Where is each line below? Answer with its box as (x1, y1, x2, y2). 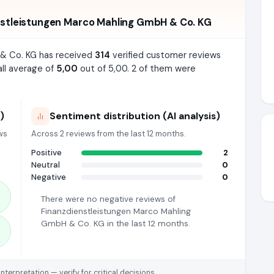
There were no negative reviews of (41, 194, 176, 204)
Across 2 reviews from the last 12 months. (31, 128, 186, 139)
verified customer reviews (110, 49, 221, 61)
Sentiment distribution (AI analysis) (50, 109, 220, 122)
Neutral (31, 160, 60, 170)
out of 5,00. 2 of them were (78, 62, 196, 75)
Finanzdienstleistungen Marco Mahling (41, 206, 191, 217)
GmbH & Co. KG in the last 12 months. (41, 218, 190, 229)
